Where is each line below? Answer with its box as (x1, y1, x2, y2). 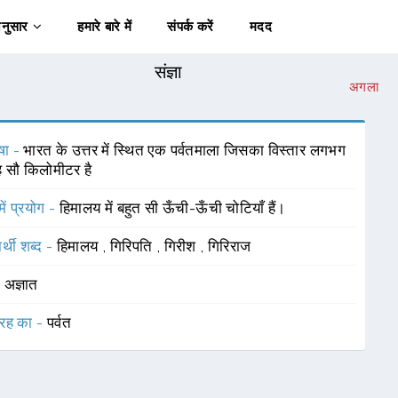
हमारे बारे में (77, 19, 132, 35)
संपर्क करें (167, 19, 214, 35)
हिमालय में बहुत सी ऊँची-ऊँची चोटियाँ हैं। (59, 199, 286, 217)
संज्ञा (154, 61, 183, 83)
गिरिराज (207, 237, 251, 255)
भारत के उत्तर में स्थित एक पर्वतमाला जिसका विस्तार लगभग (23, 141, 346, 159)
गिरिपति (109, 237, 156, 255)
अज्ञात (4, 275, 38, 293)
